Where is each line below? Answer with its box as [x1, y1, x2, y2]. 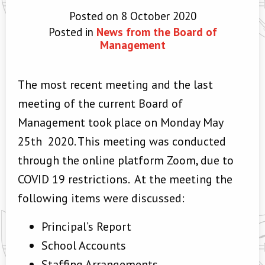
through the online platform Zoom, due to [18, 153, 234, 168]
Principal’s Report [41, 219, 131, 234]
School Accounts [41, 238, 126, 253]
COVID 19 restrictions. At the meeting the [18, 172, 232, 187]
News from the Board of [96, 25, 217, 39]
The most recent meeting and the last [18, 77, 213, 92]
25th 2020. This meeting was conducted [18, 134, 226, 149]
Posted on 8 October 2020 [69, 9, 196, 23]
